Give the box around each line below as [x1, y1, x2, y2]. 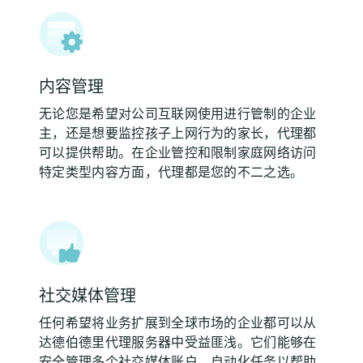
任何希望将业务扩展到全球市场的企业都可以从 [39, 314, 317, 331]
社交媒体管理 [39, 285, 136, 305]
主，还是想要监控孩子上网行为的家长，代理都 [39, 125, 317, 141]
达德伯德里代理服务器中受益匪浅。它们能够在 [39, 334, 317, 350]
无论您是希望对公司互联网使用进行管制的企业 [39, 105, 317, 122]
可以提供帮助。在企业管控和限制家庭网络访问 [39, 144, 317, 160]
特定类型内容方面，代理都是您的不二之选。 [39, 164, 304, 180]
